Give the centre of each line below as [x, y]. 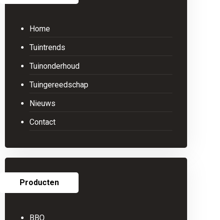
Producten [39, 182]
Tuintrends [47, 47]
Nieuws [42, 103]
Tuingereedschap [59, 85]
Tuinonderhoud [54, 66]
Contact [42, 122]
